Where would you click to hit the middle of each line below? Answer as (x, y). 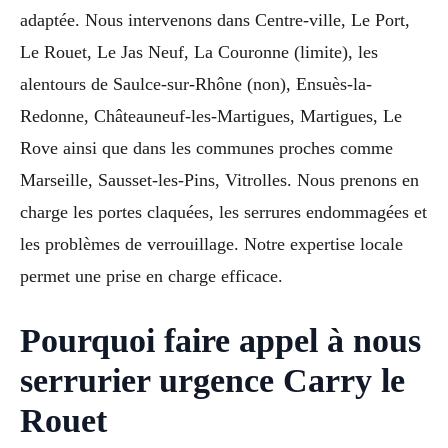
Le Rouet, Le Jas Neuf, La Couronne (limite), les (199, 51)
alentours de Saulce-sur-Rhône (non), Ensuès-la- (196, 83)
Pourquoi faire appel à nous (220, 340)
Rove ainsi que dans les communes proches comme (206, 147)
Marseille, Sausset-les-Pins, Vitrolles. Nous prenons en (219, 179)
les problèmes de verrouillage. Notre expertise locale (211, 243)
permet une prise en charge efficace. (151, 275)
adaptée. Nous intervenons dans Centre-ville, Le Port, (215, 19)
